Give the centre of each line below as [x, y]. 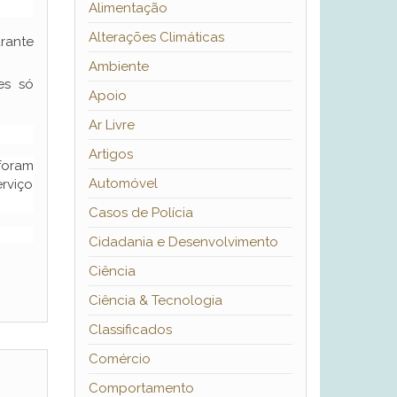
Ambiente [118, 67]
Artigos [110, 155]
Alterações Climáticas [156, 38]
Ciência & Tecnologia [155, 301]
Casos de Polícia [140, 213]
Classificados [130, 330]
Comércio [119, 359]
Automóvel [123, 184]
